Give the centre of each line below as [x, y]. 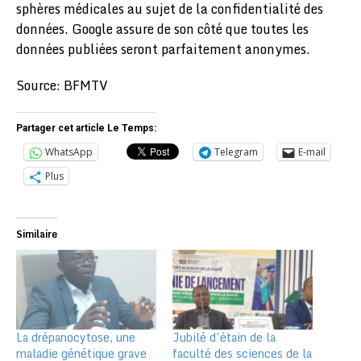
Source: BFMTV [62, 85]
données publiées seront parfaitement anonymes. [163, 49]
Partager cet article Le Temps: [86, 128]
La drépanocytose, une [76, 338]
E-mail [312, 152]
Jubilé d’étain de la [224, 338]
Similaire [37, 234]
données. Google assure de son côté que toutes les [162, 29]
